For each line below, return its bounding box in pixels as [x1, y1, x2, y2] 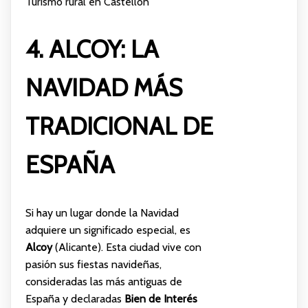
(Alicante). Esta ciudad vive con [52, 240, 201, 254]
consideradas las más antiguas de [25, 274, 182, 288]
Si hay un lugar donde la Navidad [25, 206, 179, 219]
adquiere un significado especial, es [25, 223, 190, 236]
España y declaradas [25, 291, 124, 305]
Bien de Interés [124, 291, 197, 305]
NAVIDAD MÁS [25, 72, 182, 102]
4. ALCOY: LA [25, 34, 159, 64]
